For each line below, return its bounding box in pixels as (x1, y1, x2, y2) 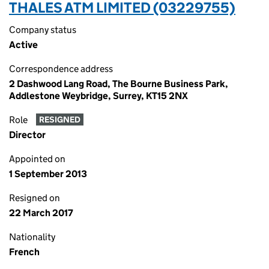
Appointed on (9, 153, 65, 165)
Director (9, 129, 46, 141)
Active (9, 39, 38, 50)
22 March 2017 (9, 207, 73, 219)
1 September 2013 (9, 168, 87, 180)
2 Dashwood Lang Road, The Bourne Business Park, (9, 78, 228, 89)
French (9, 246, 40, 258)
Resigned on (9, 192, 60, 204)
